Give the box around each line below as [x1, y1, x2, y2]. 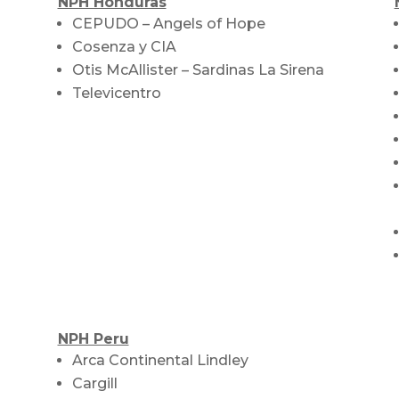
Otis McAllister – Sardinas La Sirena [71, 61, 324, 78]
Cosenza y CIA [71, 37, 176, 55]
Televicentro [71, 84, 161, 102]
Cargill [71, 375, 118, 393]
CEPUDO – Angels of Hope [71, 14, 265, 32]
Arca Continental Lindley [71, 352, 252, 370]
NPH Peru [57, 330, 129, 348]
